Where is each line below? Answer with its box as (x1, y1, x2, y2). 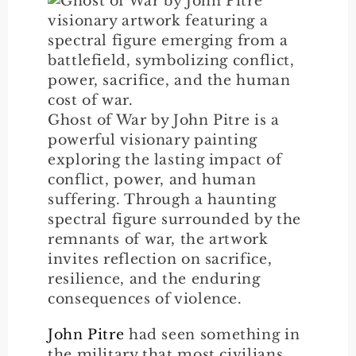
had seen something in (124, 325, 300, 343)
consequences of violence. (48, 289, 242, 308)
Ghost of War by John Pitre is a (48, 110, 280, 129)
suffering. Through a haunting (48, 190, 277, 208)
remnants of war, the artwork (48, 230, 269, 248)
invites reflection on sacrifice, (48, 250, 273, 268)
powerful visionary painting (48, 130, 258, 149)
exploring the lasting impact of (48, 150, 282, 168)
